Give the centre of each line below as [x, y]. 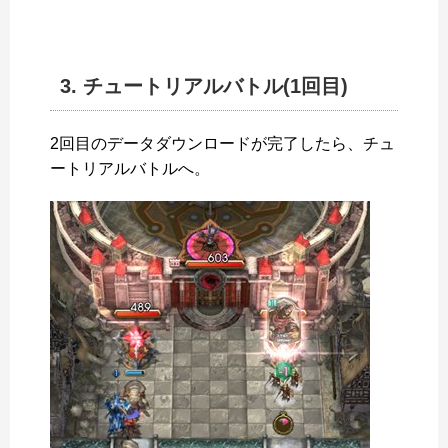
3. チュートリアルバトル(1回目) [204, 86]
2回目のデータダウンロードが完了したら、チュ [222, 144]
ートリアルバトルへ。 [130, 169]
